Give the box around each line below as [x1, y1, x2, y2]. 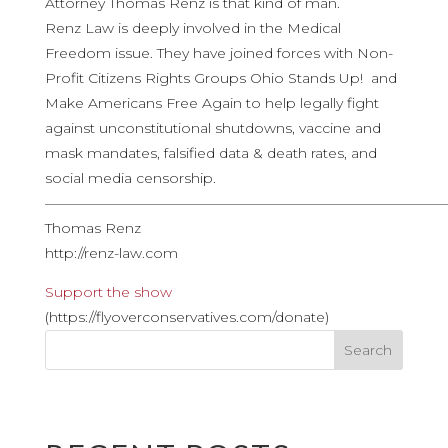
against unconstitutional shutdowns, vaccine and [44, 119, 381, 137]
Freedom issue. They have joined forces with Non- [44, 44, 393, 62]
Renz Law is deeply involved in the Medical [44, 19, 341, 37]
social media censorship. [44, 169, 220, 187]
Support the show [44, 283, 172, 301]
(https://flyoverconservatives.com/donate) [44, 308, 329, 326]
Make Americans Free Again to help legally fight [44, 94, 379, 112]
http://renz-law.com [44, 244, 178, 262]
